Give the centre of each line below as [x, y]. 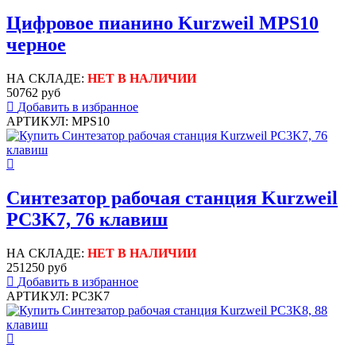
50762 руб [33, 92]
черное [36, 44]
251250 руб [37, 267]
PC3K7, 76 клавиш [87, 219]
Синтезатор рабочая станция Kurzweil [172, 197]
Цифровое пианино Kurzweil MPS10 [163, 23]
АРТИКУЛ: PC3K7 [58, 296]
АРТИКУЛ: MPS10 [58, 121]
